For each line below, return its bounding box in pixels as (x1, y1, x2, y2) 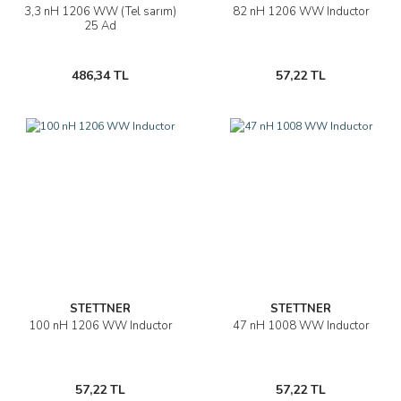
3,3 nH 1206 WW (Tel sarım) (24, 4, 176, 21)
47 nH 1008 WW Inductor (232, 318, 370, 335)
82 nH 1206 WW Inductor (232, 4, 370, 21)
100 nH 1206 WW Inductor (28, 318, 173, 335)
